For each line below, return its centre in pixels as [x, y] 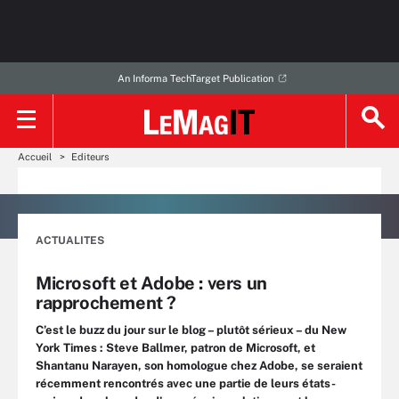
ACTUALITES [70, 240]
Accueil [35, 157]
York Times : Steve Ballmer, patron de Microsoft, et [175, 348]
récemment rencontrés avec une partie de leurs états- [186, 383]
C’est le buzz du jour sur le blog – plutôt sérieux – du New [191, 330]
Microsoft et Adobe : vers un [151, 283]
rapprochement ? [106, 303]
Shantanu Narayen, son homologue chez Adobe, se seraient [199, 366]
